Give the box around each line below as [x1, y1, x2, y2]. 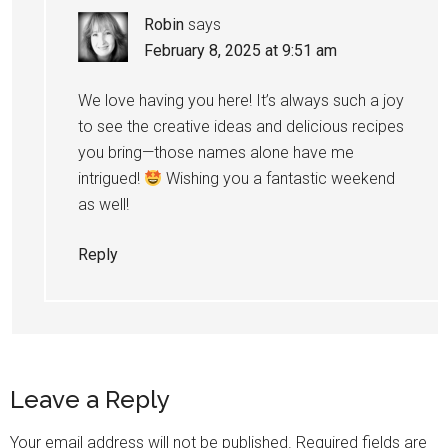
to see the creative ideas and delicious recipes [78, 117, 404, 137]
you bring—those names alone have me [78, 143, 354, 163]
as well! [78, 195, 129, 215]
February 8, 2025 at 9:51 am [144, 41, 337, 61]
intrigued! [78, 169, 144, 189]
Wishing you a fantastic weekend [162, 169, 396, 189]
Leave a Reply [10, 385, 170, 415]
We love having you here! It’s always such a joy [78, 91, 404, 111]
